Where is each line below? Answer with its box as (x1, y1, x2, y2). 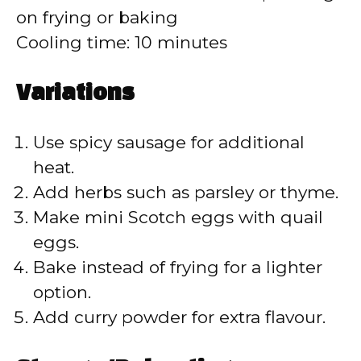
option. (33, 282, 91, 303)
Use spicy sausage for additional (33, 132, 305, 153)
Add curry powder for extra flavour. (33, 307, 326, 328)
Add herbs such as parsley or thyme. (33, 182, 338, 203)
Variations (16, 84, 135, 105)
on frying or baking (16, 6, 178, 27)
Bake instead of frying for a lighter (33, 257, 322, 278)
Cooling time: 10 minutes (16, 31, 227, 52)
